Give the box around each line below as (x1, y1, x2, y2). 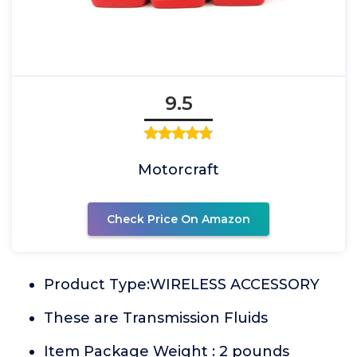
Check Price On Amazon (107, 212, 250, 226)
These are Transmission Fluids (44, 309, 268, 327)
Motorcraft (138, 161, 219, 178)
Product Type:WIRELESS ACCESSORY (44, 276, 320, 293)
